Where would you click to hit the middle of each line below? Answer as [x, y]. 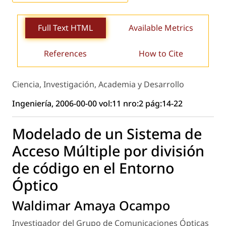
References [65, 53]
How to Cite [161, 53]
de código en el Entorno [93, 168]
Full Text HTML [65, 27]
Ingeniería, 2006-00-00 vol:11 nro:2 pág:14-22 [97, 104]
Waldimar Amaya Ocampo [91, 206]
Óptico [35, 185]
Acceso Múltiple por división [108, 151]
